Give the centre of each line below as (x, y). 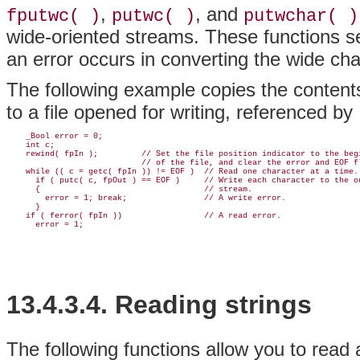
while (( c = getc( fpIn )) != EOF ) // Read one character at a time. (182, 172)
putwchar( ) (301, 16)
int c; (31, 145)
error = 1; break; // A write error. (146, 198)
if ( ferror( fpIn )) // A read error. (144, 216)
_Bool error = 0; (55, 137)
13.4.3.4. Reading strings (159, 305)
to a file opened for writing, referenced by (182, 112)
